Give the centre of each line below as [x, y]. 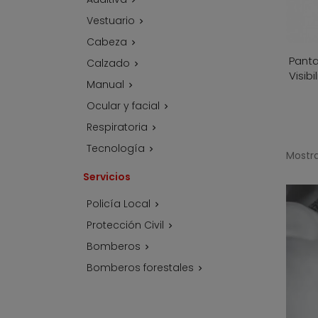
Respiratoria [117, 127]
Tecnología [116, 148]
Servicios [107, 177]
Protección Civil [125, 225]
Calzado [108, 63]
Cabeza [107, 42]
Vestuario [111, 21]
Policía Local [119, 204]
